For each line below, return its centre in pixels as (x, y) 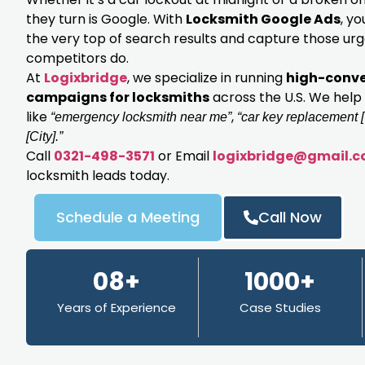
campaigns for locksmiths (118, 97)
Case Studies (280, 308)
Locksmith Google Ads (263, 19)
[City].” (44, 136)
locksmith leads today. (98, 176)
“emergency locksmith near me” (141, 117)
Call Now (290, 217)
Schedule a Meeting (128, 217)
